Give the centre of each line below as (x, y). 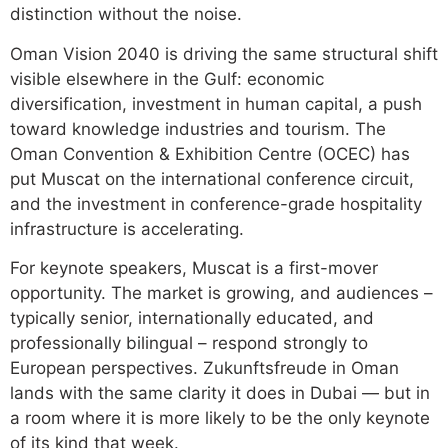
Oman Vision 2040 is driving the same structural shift (224, 53)
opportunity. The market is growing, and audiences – (221, 293)
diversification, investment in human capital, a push (216, 103)
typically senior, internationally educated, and (192, 318)
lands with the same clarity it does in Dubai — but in (220, 393)
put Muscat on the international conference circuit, (212, 178)
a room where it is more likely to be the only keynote (220, 418)
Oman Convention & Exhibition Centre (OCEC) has (210, 153)
